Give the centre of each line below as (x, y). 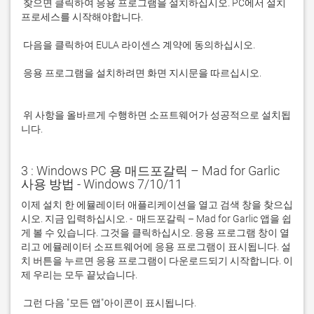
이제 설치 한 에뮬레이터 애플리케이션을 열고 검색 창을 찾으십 (157, 205)
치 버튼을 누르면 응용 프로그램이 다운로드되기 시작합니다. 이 (157, 261)
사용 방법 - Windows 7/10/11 (102, 184)
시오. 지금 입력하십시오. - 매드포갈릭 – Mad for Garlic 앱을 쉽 (156, 219)
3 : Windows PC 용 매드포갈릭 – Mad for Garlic (150, 171)
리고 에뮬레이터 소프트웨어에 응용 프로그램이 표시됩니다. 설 (156, 247)
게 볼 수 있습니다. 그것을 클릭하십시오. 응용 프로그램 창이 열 (155, 233)
